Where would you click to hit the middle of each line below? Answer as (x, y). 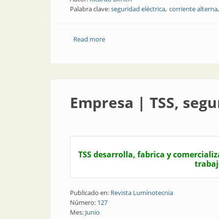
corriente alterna (193, 9)
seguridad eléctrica (138, 9)
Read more (89, 39)
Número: (84, 202)
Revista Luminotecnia (142, 193)
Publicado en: (90, 193)
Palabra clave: (90, 9)
